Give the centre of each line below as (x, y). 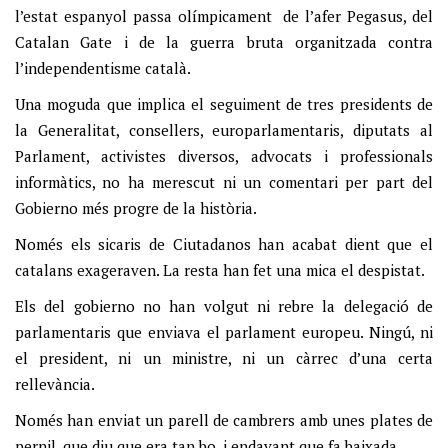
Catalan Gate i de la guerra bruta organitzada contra (224, 42)
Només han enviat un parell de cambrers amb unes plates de (224, 420)
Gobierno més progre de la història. (136, 208)
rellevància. (55, 384)
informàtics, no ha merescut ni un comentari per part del (224, 182)
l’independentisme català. (103, 68)
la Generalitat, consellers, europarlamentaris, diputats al (224, 130)
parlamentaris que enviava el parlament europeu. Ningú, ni (224, 332)
